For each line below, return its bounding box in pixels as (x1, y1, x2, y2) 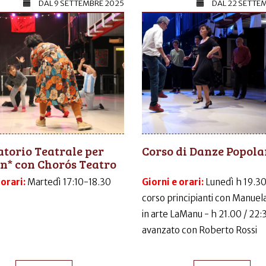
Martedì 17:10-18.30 (27, 176, 111, 188)
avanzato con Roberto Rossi (142, 224, 257, 236)
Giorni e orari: (142, 176, 205, 188)
